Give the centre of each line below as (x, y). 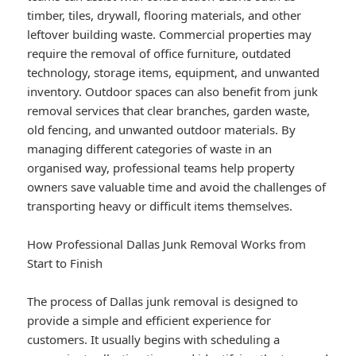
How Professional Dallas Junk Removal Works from (167, 244)
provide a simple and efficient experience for (149, 321)
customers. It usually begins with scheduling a (154, 340)
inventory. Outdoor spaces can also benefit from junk (173, 92)
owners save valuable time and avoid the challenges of (177, 187)
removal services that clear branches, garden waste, (169, 111)
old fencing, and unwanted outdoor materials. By (162, 130)
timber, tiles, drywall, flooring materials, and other (164, 15)
